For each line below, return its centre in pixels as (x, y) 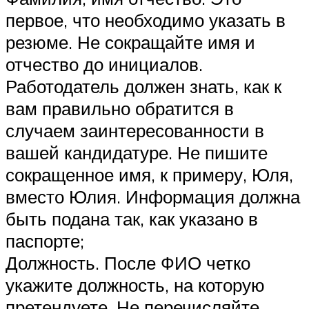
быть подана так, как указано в (132, 218)
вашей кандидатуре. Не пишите (137, 152)
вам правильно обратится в (120, 108)
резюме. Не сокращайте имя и (130, 42)
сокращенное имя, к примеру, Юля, (149, 174)
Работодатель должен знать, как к (143, 86)
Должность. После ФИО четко (128, 262)
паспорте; (45, 240)
